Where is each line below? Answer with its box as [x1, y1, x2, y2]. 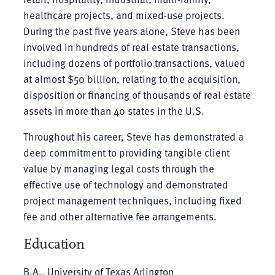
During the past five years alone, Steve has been [23, 23, 240, 39]
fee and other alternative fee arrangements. [23, 208, 217, 224]
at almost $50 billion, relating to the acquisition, [23, 71, 241, 87]
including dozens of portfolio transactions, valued [23, 55, 246, 71]
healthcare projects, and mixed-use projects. [23, 7, 225, 23]
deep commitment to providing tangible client [23, 144, 230, 160]
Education [23, 234, 85, 253]
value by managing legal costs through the [23, 160, 214, 176]
